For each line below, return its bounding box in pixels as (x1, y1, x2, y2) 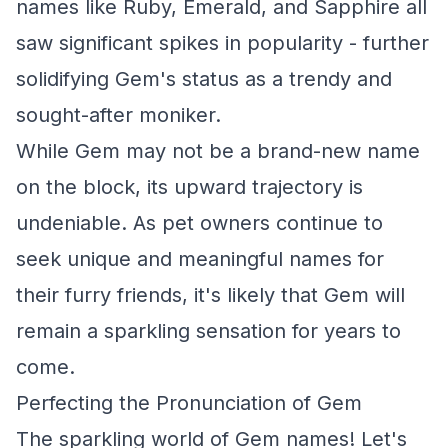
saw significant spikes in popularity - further (16, 31, 429, 55)
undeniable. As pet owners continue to (16, 211, 383, 235)
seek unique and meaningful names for (16, 247, 384, 271)
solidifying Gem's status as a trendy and (16, 67, 392, 91)
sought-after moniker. (16, 103, 221, 127)
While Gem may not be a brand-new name (16, 139, 420, 163)
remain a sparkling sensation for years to (16, 319, 401, 343)
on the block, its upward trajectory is (16, 175, 363, 199)
